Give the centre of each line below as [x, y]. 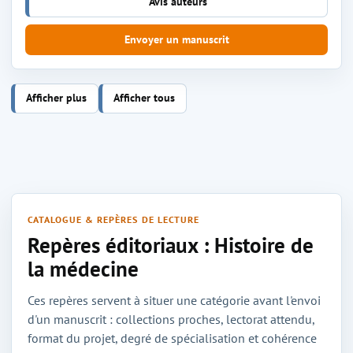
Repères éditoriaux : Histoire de [171, 245]
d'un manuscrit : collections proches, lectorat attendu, [171, 319]
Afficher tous [144, 98]
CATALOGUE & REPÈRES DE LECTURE [114, 219]
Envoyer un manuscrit [176, 39]
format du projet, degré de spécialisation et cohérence [172, 338]
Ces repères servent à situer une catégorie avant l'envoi [174, 300]
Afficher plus [56, 98]
